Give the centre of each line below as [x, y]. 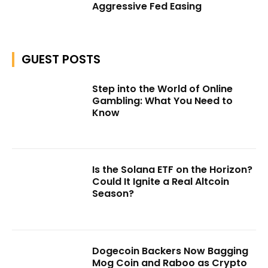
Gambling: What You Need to [163, 100]
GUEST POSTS [61, 59]
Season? [113, 194]
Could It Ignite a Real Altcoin [161, 182]
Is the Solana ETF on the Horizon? [173, 170]
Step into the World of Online [163, 89]
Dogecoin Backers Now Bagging [170, 251]
